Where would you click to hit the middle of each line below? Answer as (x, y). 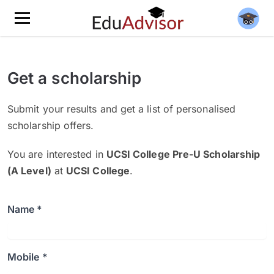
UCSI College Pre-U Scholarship (183, 154)
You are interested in (57, 154)
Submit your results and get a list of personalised (121, 109)
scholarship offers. (51, 125)
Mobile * (28, 257)
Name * (25, 209)
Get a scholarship (75, 78)
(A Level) (29, 171)
